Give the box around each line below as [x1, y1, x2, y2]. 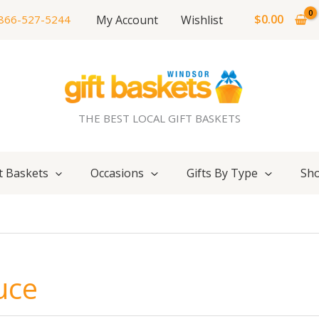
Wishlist [181, 11, 223, 28]
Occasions [90, 165, 145, 182]
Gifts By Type [187, 165, 258, 182]
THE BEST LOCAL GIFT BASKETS [78, 111, 241, 126]
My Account [96, 11, 158, 28]
